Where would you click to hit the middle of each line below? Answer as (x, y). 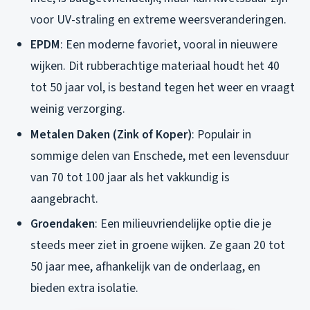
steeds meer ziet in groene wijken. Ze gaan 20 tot (158, 246)
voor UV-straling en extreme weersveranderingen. (158, 19)
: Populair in (221, 134)
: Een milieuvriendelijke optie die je (183, 224)
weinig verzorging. (78, 109)
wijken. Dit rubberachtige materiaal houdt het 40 (155, 66)
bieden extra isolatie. (84, 289)
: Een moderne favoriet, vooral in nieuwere (169, 45)
